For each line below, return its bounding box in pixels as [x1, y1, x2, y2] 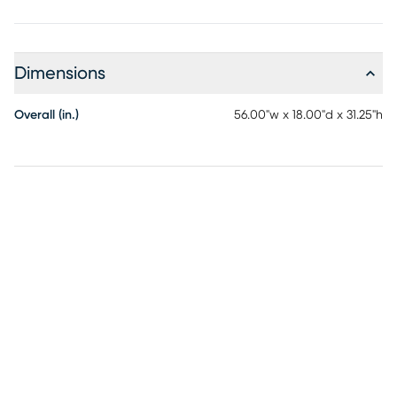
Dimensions [14, 65, 105, 82]
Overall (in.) [14, 109, 79, 121]
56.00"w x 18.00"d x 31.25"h [234, 109, 383, 121]
